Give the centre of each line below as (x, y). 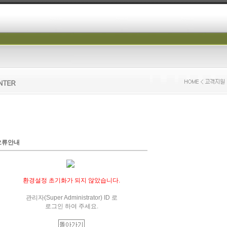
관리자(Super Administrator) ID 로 (71, 198)
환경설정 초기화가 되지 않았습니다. (71, 180)
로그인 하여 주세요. (71, 206)
